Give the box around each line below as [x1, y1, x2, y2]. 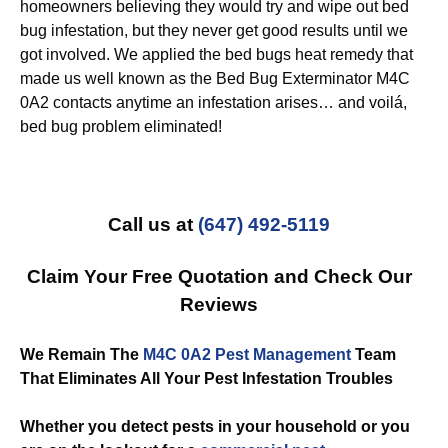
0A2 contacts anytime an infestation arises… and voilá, [20, 94, 407, 111]
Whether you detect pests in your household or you [20, 418, 410, 435]
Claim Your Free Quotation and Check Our [26, 266, 412, 287]
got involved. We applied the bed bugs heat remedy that [20, 46, 413, 63]
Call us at [108, 214, 198, 235]
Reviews [180, 294, 258, 315]
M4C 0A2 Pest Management [143, 346, 351, 363]
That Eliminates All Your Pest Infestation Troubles [20, 370, 393, 387]
